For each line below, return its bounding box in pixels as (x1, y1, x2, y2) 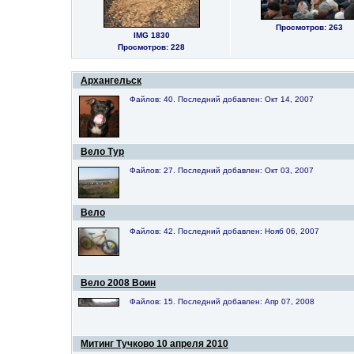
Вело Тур (81, 146, 124, 157)
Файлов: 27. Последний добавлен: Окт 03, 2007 (130, 166, 314, 175)
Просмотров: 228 (118, 43, 185, 51)
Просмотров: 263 (275, 23, 343, 32)
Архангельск (81, 75, 141, 86)
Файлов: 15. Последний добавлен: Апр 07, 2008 (130, 297, 314, 306)
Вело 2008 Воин (81, 277, 156, 288)
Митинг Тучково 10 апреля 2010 (81, 338, 228, 349)
